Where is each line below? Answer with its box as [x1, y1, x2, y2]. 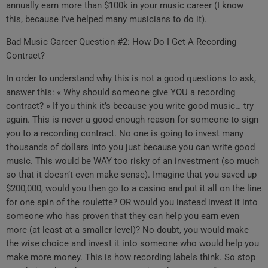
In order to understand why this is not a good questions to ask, [6, 73, 256, 84]
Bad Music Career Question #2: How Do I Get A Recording [6, 36, 236, 48]
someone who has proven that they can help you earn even [6, 211, 239, 222]
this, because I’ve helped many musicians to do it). [6, 14, 207, 25]
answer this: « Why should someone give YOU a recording [6, 87, 235, 98]
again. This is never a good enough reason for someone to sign [6, 114, 258, 126]
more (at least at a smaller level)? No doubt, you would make [6, 224, 249, 236]
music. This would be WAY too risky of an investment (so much [6, 156, 259, 167]
